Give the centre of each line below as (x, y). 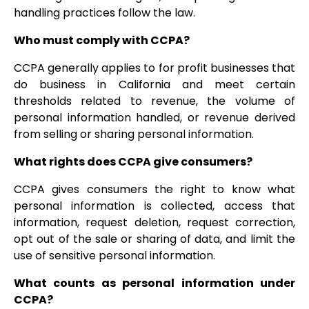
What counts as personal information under (154, 283)
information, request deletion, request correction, (154, 223)
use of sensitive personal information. (114, 256)
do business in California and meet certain (154, 85)
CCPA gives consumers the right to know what (154, 190)
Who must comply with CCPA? (102, 41)
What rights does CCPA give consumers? (133, 162)
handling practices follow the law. (104, 13)
